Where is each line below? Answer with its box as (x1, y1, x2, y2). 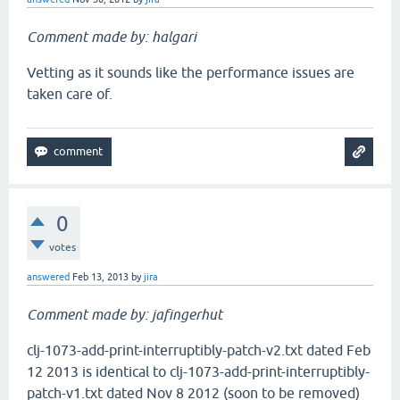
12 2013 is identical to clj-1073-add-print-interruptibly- (27, 363, 370, 379)
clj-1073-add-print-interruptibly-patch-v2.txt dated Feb (27, 342, 371, 358)
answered (27, 271, 70, 282)
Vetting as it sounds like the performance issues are (27, 64, 354, 80)
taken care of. (27, 86, 112, 102)
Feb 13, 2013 (72, 271, 129, 282)
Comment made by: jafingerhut (27, 306, 222, 322)
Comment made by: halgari (27, 29, 196, 45)
